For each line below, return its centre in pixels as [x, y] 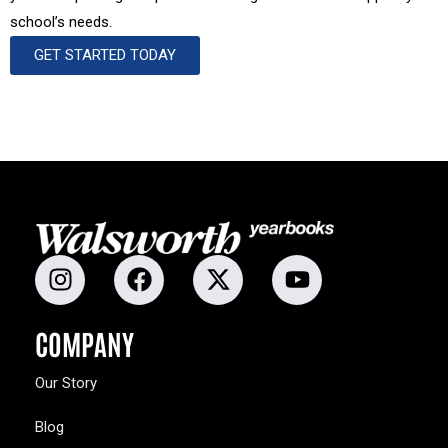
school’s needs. [61, 22]
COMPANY [84, 342]
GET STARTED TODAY [105, 55]
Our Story [66, 382]
